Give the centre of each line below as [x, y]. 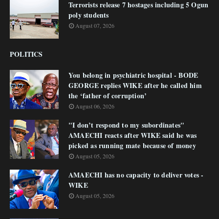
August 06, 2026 [95, 106]
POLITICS [26, 54]
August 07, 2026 [95, 25]
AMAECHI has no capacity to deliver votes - [136, 175]
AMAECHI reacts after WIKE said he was [133, 135]
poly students [89, 15]
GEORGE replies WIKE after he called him [135, 85]
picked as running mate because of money [132, 145]
